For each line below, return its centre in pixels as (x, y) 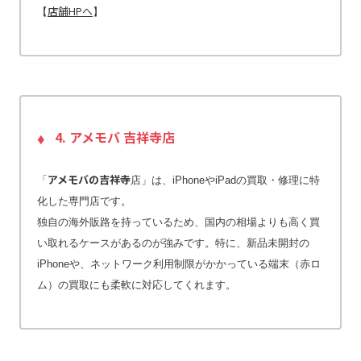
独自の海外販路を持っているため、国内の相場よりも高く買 (178, 222)
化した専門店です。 (84, 201)
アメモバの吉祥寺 (89, 179)
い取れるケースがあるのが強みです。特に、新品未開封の (173, 243)
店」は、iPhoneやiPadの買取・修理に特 (225, 180)
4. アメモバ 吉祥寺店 (114, 137)
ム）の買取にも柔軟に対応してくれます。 (137, 284)
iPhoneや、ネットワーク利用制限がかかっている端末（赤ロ (179, 263)
